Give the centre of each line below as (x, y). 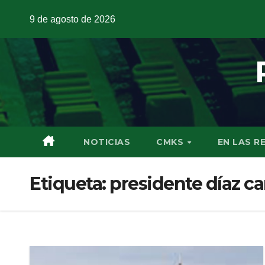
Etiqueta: (70, 184)
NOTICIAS (105, 142)
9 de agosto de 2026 (72, 19)
